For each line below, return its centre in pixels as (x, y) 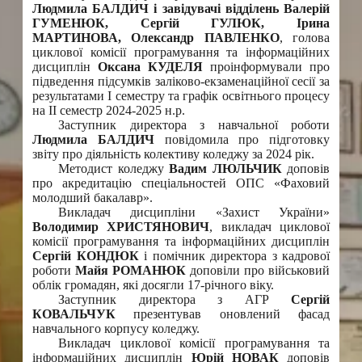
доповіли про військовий (258, 271)
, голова (305, 38)
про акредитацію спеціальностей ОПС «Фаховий (181, 183)
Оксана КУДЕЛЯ (150, 67)
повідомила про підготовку (242, 140)
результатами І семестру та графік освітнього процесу (181, 96)
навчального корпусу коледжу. (116, 329)
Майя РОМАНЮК (130, 271)
